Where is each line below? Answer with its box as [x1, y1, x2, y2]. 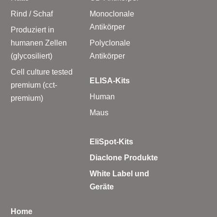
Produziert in [11, 25, 55, 34]
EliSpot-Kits [89, 137, 133, 146]
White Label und [89, 169, 149, 178]
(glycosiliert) [11, 51, 53, 60]
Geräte [89, 182, 114, 191]
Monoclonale [89, 9, 134, 18]
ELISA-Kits [89, 76, 130, 85]
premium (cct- [11, 80, 58, 89]
